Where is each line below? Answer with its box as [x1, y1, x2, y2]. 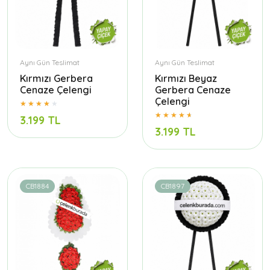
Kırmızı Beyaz [155, 72, 217, 85]
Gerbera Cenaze [155, 84, 231, 96]
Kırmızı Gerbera [20, 72, 93, 85]
